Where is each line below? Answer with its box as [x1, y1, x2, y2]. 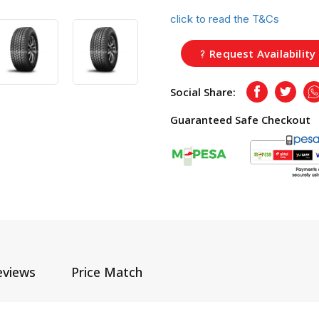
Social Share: [170, 84, 236, 99]
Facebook [256, 88, 303, 103]
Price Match [71, 263, 142, 281]
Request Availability [206, 46, 316, 61]
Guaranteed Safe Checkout [170, 112, 310, 127]
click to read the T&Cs [170, 11, 279, 26]
